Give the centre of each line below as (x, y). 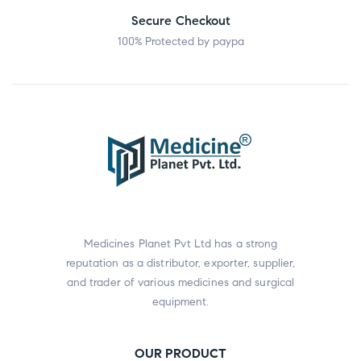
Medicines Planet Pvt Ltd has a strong (180, 243)
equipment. (180, 301)
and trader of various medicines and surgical (180, 282)
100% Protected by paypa (180, 41)
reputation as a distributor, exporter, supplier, (180, 263)
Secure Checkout (180, 20)
